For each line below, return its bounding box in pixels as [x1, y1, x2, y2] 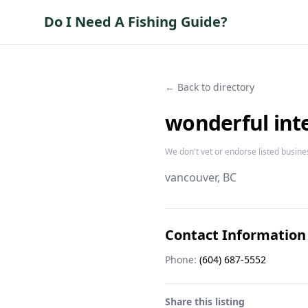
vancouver [165, 170, 217, 185]
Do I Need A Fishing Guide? [44, 12, 228, 31]
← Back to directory [165, 80, 254, 93]
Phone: [165, 253, 197, 266]
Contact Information [165, 225, 306, 244]
